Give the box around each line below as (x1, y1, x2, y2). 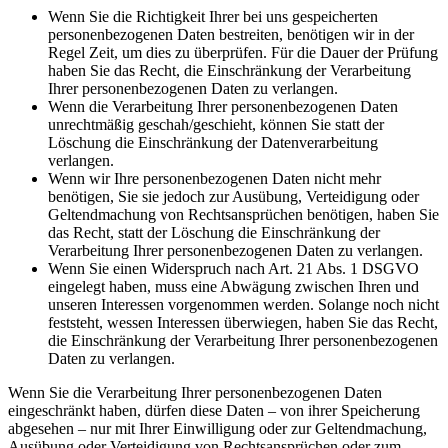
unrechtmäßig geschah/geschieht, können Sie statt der (48, 115, 384, 133)
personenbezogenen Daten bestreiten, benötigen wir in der (48, 25, 414, 43)
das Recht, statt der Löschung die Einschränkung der (48, 223, 380, 241)
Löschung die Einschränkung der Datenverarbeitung (48, 133, 378, 151)
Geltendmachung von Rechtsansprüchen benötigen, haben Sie (48, 205, 439, 223)
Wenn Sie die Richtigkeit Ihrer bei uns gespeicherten (48, 7, 378, 25)
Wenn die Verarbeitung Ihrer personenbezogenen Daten (48, 97, 398, 115)
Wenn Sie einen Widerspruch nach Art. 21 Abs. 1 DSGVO (48, 259, 419, 277)
